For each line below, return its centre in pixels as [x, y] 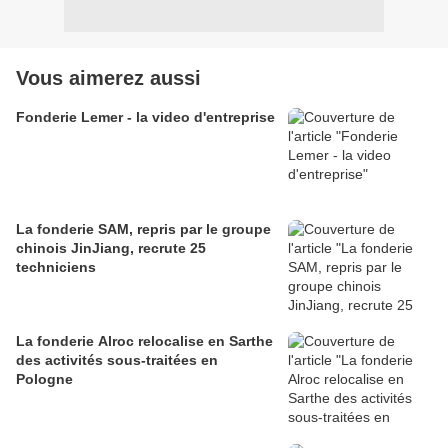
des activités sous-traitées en [117, 360]
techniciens [56, 267]
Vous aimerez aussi [108, 78]
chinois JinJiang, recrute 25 [111, 248]
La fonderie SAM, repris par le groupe [143, 229]
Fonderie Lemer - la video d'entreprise [145, 117]
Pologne [44, 379]
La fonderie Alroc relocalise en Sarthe [144, 341]
